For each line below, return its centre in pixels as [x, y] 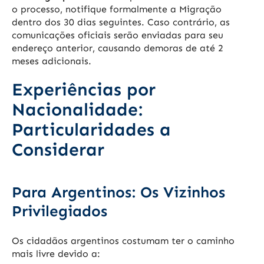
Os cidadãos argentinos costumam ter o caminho [123, 241]
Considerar [58, 150]
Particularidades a [91, 130]
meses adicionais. [52, 61]
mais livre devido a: [56, 254]
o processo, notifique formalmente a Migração [117, 9]
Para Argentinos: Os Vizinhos [118, 193]
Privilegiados [60, 212]
